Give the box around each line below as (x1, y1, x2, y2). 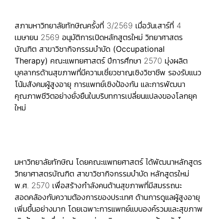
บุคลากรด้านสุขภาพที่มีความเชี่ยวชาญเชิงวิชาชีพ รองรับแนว (15, 67, 201, 77)
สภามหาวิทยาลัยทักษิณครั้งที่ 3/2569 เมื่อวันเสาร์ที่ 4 (15, 21, 181, 30)
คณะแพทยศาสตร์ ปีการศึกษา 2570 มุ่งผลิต (48, 56, 188, 66)
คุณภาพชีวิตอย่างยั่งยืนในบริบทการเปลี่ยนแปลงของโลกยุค (15, 91, 197, 101)
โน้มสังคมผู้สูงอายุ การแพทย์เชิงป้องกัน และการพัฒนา (15, 79, 185, 89)
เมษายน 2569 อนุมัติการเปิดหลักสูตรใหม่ (15, 32, 145, 42)
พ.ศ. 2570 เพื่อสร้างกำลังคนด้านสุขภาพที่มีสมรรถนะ (15, 180, 182, 190)
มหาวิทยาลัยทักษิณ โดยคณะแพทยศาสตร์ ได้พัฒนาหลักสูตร (15, 157, 202, 167)
